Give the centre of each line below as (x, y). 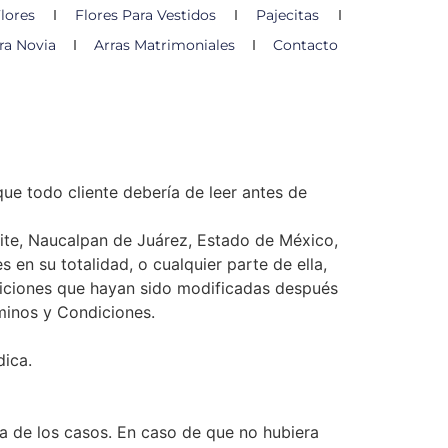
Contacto (305, 45)
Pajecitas (288, 15)
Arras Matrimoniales (164, 45)
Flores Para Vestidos (145, 15)
